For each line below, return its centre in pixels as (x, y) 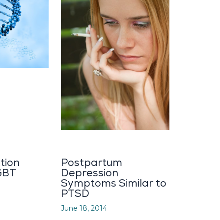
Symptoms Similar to (114, 183)
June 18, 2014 (84, 208)
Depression (90, 173)
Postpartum (92, 163)
